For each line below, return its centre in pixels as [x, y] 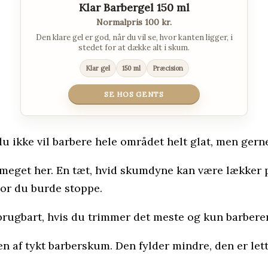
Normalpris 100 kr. [134, 22]
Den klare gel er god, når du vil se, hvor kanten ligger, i [134, 38]
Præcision [167, 68]
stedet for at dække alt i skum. [134, 48]
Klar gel [98, 68]
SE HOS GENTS [134, 95]
